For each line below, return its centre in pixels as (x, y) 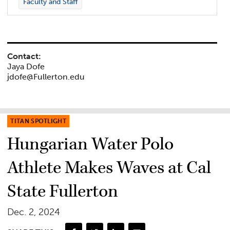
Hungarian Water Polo (91, 145)
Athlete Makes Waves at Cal (109, 168)
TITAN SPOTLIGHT (39, 121)
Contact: (24, 56)
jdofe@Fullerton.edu (46, 76)
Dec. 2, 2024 (34, 212)
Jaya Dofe (26, 66)
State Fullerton (63, 192)
